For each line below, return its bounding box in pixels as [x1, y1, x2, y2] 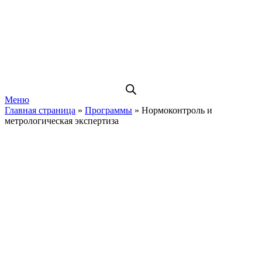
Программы [85, 105, 132, 115]
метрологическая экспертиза [5, 115, 119, 126]
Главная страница [5, 105, 75, 115]
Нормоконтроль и [142, 105, 212, 115]
